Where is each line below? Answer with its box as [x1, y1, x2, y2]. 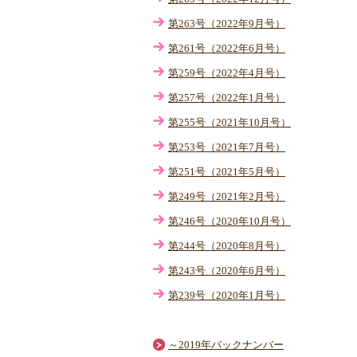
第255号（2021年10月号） [168, 116, 291, 128]
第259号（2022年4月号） [168, 67, 285, 79]
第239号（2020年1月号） [168, 289, 285, 301]
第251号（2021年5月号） [168, 166, 285, 178]
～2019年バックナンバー [168, 339, 284, 351]
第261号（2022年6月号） [168, 42, 285, 54]
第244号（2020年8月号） [168, 240, 285, 252]
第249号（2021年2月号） [168, 190, 285, 202]
